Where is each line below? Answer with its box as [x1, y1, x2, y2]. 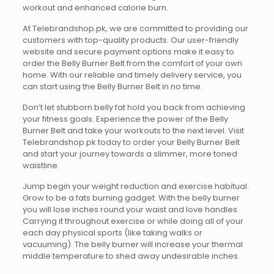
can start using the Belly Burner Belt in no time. [22, 81, 202, 92]
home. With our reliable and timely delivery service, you [22, 69, 242, 81]
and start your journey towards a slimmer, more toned [22, 148, 237, 160]
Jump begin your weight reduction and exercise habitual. [22, 180, 249, 192]
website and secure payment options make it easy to [22, 46, 234, 57]
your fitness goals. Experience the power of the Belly [22, 113, 228, 125]
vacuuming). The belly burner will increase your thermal [22, 239, 243, 250]
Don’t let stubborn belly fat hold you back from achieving [22, 102, 245, 113]
